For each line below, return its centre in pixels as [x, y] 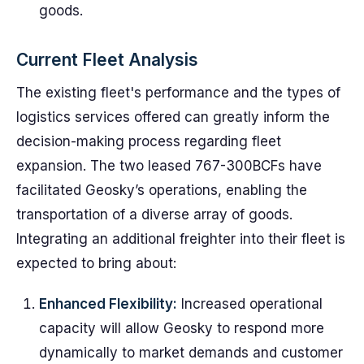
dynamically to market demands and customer [191, 353]
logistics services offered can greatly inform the [173, 117]
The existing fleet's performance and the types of [178, 93]
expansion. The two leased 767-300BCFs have [169, 166]
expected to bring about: [96, 263]
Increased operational [250, 304]
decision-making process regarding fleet [149, 141]
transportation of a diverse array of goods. [154, 214]
